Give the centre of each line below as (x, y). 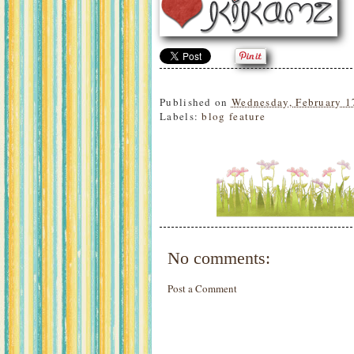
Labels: (181, 116)
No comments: (219, 258)
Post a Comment (202, 289)
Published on (196, 102)
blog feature (234, 116)
